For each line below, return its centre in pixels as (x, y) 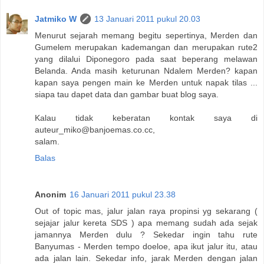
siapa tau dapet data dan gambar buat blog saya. (127, 94)
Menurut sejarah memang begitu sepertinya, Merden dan (146, 35)
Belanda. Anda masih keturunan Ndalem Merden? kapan (146, 70)
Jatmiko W (56, 19)
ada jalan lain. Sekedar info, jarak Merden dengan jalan (146, 258)
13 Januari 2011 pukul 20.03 (147, 19)
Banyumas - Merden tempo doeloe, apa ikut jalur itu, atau (146, 246)
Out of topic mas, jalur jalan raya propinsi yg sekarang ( (146, 211)
